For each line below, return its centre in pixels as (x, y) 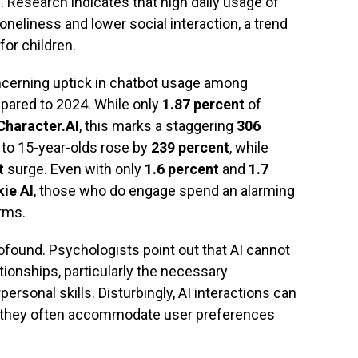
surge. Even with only (74, 169)
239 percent (190, 147)
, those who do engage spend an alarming (164, 191)
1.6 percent (182, 169)
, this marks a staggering (158, 126)
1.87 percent (203, 104)
